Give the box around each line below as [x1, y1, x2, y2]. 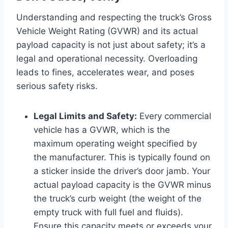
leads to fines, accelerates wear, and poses [16, 67, 194, 77]
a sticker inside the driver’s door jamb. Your [34, 165, 210, 176]
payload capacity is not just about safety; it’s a [16, 39, 206, 50]
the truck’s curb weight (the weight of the [34, 193, 202, 204]
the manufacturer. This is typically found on [34, 152, 210, 162]
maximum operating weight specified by [34, 138, 197, 149]
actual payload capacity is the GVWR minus [34, 179, 211, 190]
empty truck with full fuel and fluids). [34, 207, 183, 217]
